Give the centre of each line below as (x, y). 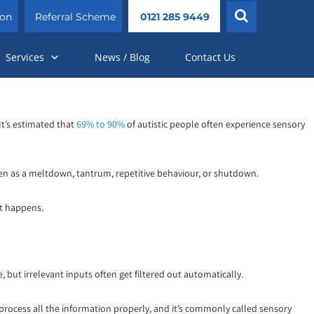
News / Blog (122, 57)
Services (25, 57)
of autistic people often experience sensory (215, 124)
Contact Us (210, 57)
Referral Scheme (76, 17)
